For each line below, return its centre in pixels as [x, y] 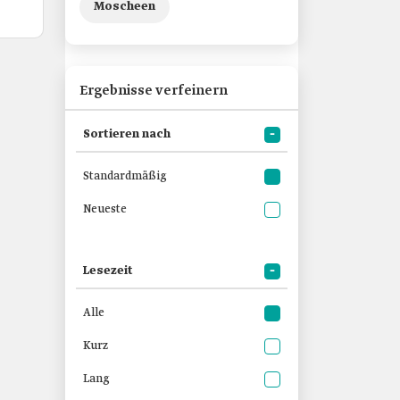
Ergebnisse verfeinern [154, 91]
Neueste [105, 209]
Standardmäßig [126, 176]
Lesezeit [108, 271]
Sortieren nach [127, 134]
